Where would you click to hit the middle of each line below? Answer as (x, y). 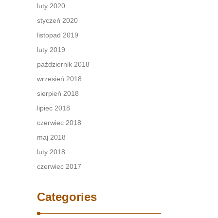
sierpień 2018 (58, 93)
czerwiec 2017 (59, 166)
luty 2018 (51, 152)
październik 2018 (63, 64)
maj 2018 (51, 137)
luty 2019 (51, 50)
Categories (67, 197)
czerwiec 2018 (59, 123)
